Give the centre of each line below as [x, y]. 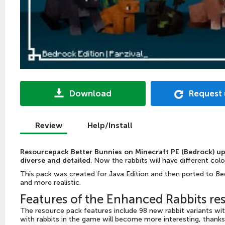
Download [90, 93]
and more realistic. [50, 182]
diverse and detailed [55, 160]
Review [49, 125]
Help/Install [110, 125]
